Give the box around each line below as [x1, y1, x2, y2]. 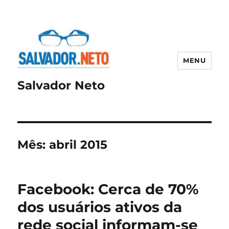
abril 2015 [49, 138, 108, 152]
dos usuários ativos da [17, 198, 182, 216]
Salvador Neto [17, 78, 105, 93]
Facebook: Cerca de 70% [17, 180, 199, 198]
